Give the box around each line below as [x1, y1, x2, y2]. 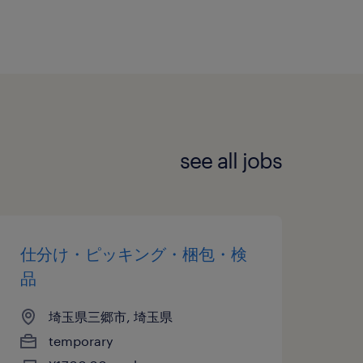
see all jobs [180, 147, 282, 173]
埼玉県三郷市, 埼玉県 [48, 308, 173, 324]
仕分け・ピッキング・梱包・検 [19, 243, 247, 263]
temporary [48, 332, 113, 348]
